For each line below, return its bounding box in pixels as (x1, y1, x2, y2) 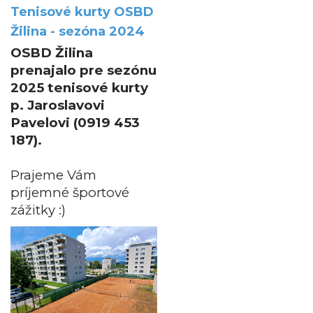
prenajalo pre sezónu (10, 62, 156, 79)
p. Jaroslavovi (10, 97, 105, 114)
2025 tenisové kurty (10, 80, 148, 96)
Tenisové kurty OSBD (10, 4, 154, 20)
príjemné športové (10, 184, 129, 201)
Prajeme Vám (10, 167, 96, 184)
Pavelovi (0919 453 (10, 115, 140, 131)
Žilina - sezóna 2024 (10, 24, 145, 40)
